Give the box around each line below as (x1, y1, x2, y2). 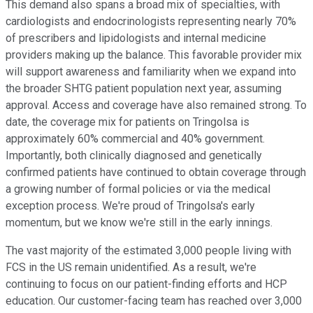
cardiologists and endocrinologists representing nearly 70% (6, 14, 296, 28)
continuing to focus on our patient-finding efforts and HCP (6, 277, 287, 291)
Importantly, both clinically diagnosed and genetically (6, 148, 262, 162)
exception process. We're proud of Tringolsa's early (6, 198, 255, 212)
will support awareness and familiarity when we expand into (6, 64, 296, 78)
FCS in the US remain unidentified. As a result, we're (6, 260, 256, 274)
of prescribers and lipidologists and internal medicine (6, 31, 266, 45)
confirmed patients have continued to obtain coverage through (6, 165, 306, 179)
